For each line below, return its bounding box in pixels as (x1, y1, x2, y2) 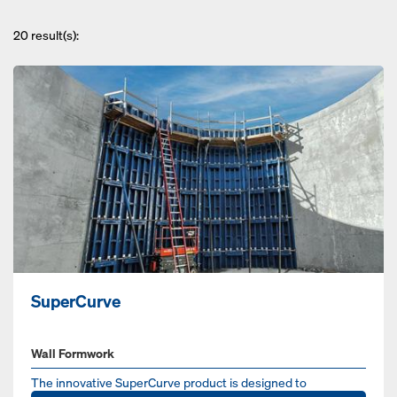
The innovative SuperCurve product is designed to (31, 374, 307, 392)
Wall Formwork (31, 345, 114, 362)
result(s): (28, 27, 79, 43)
